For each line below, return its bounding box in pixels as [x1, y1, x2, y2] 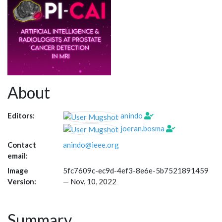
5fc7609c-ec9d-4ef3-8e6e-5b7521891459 [63, 166, 209, 175]
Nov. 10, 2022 [70, 176, 116, 186]
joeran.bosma [120, 123, 165, 133]
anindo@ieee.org [63, 140, 119, 149]
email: [7, 151, 28, 160]
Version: [7, 176, 36, 186]
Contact [7, 140, 36, 149]
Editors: [7, 111, 35, 120]
